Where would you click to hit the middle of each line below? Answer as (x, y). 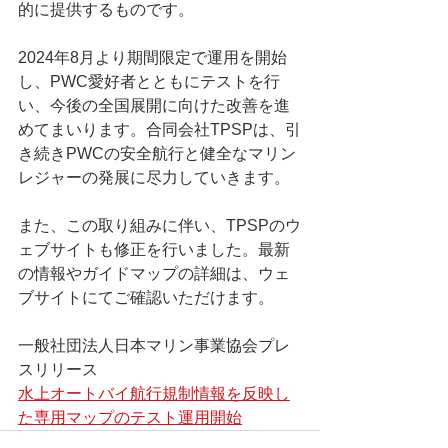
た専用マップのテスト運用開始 (130, 417)
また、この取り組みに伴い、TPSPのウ (159, 225)
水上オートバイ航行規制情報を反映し (154, 393)
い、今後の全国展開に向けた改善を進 (154, 105)
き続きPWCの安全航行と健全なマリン (157, 153)
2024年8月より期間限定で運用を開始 (152, 57)
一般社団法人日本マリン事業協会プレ (154, 345)
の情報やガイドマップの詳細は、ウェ (154, 273)
